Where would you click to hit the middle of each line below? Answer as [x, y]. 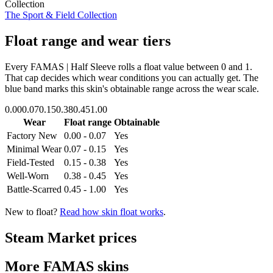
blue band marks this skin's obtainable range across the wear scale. [132, 88]
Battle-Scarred [34, 189]
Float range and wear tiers [88, 41]
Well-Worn [28, 175]
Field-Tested [30, 162]
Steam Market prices [71, 237]
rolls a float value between [168, 66]
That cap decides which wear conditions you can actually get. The [132, 77]
